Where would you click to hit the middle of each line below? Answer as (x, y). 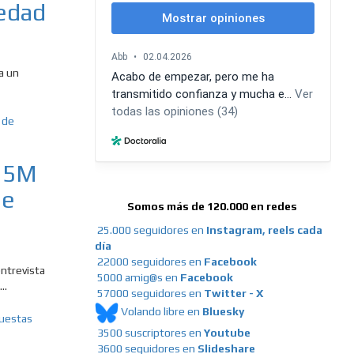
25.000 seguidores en (151, 230)
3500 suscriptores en (150, 333)
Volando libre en (161, 312)
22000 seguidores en (150, 262)
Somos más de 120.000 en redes (213, 207)
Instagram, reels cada (264, 230)
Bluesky (223, 312)
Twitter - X (233, 294)
